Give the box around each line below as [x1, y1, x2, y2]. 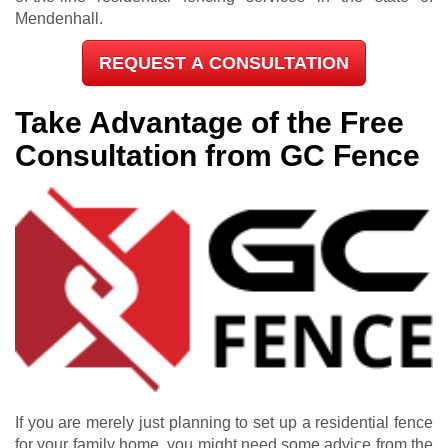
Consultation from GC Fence [15, 138, 420, 172]
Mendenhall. [15, 9, 103, 27]
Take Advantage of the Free [15, 105, 404, 139]
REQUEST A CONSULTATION [99, 52, 349, 73]
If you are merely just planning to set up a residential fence [15, 413, 433, 431]
